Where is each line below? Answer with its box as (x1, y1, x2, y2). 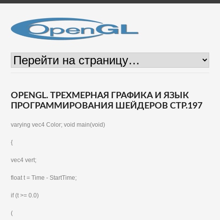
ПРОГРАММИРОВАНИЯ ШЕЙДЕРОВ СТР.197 (11, 102, 203, 110)
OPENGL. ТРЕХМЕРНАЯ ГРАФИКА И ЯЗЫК (11, 91, 190, 100)
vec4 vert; (11, 157, 37, 164)
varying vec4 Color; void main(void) (11, 121, 106, 128)
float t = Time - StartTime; (11, 174, 77, 181)
